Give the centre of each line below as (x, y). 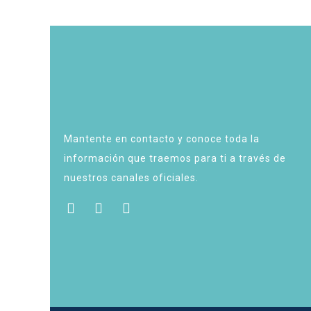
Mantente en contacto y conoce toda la (162, 139)
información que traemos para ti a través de (175, 158)
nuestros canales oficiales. (131, 178)
